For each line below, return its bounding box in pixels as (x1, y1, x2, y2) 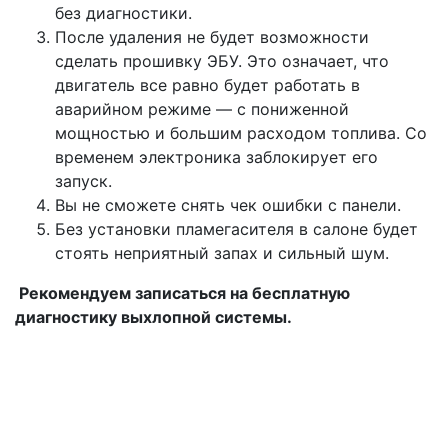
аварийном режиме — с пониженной (55, 99, 349, 120)
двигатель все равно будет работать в (55, 75, 360, 96)
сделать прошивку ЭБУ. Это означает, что (55, 51, 389, 72)
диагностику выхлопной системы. (15, 307, 296, 328)
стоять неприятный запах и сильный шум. (55, 243, 394, 264)
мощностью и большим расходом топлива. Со (55, 123, 427, 144)
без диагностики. (55, 3, 197, 24)
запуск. (55, 171, 117, 192)
